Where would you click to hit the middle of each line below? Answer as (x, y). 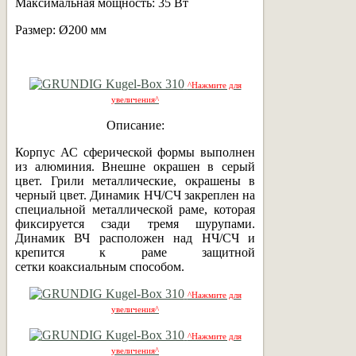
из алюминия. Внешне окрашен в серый (135, 166)
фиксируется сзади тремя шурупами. (135, 223)
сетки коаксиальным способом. (100, 266)
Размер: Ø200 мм (61, 29)
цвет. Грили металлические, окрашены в (135, 180)
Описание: (135, 125)
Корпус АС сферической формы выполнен (135, 152)
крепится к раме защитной (135, 252)
